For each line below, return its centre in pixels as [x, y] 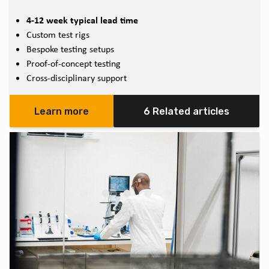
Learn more [62, 112]
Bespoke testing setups [70, 49]
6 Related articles [187, 112]
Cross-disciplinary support [77, 78]
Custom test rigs [58, 35]
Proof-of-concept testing [74, 64]
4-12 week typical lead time [82, 20]
